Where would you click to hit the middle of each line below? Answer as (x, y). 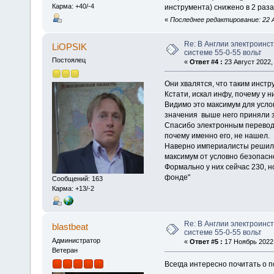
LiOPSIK (70, 46)
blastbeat (70, 227)
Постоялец (68, 60)
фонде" (177, 178)
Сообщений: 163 (77, 178)
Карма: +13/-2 (73, 188)
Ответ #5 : (206, 242)
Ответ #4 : (206, 61)
